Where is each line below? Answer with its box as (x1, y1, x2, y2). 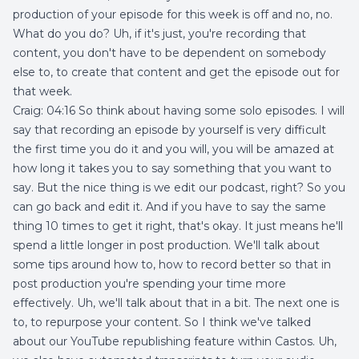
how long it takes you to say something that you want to (13, 161, 332, 175)
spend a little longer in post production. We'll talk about (13, 238, 320, 252)
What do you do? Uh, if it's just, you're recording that (13, 26, 306, 41)
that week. (13, 84, 72, 99)
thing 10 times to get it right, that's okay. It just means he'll (13, 219, 343, 233)
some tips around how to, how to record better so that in (13, 257, 331, 272)
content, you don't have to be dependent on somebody (13, 46, 326, 60)
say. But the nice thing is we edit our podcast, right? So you (13, 180, 345, 195)
